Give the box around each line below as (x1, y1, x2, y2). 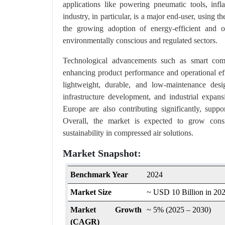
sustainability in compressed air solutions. (63, 128, 193, 137)
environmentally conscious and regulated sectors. (63, 36, 217, 45)
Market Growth (70, 205, 142, 214)
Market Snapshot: (63, 147, 141, 159)
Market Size (70, 187, 111, 196)
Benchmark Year (70, 170, 128, 179)
